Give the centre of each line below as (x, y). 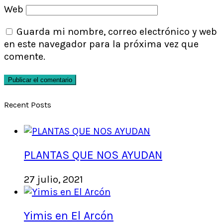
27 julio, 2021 (54, 179)
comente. (25, 56)
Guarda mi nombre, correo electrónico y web (117, 31)
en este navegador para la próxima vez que (101, 44)
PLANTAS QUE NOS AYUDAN (93, 155)
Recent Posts (28, 105)
